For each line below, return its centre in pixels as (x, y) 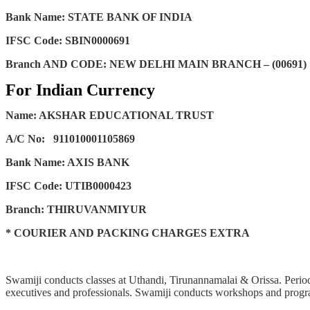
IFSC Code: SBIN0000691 (68, 40)
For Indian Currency (80, 90)
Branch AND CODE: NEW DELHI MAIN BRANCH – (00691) (156, 64)
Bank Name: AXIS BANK (69, 162)
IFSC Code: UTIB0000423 (69, 185)
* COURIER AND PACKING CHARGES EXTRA (128, 232)
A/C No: (28, 138)
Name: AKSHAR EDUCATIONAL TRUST (110, 115)
